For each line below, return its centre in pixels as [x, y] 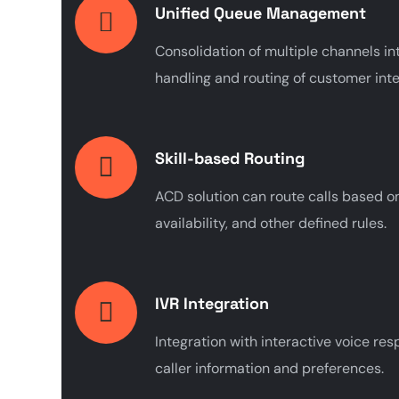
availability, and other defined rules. [271, 223]
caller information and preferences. [269, 368]
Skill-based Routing [230, 158]
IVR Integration [212, 303]
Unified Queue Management [261, 12]
